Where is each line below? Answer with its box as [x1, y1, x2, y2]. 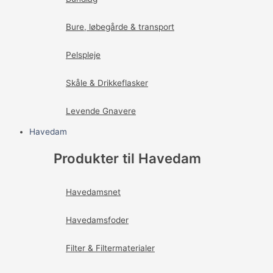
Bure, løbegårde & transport [66, 22, 174, 32]
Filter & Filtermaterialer [66, 243, 155, 253]
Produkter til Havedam [54, 149, 201, 166]
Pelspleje [66, 50, 101, 60]
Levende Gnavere [66, 106, 136, 116]
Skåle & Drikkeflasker [66, 78, 148, 88]
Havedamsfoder [66, 214, 129, 225]
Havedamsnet [66, 186, 121, 197]
